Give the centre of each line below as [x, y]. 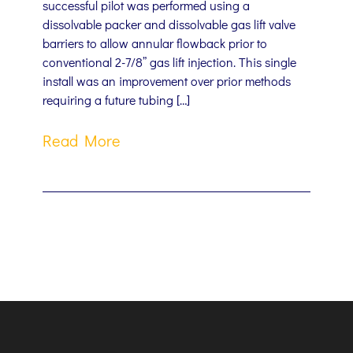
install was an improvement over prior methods [167, 81]
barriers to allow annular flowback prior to [155, 43]
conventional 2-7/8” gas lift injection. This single [169, 62]
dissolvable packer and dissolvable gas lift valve [169, 24]
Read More [82, 140]
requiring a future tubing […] [116, 100]
